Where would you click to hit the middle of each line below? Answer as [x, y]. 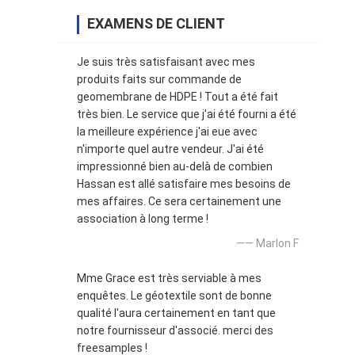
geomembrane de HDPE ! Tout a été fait [177, 96]
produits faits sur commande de [159, 79]
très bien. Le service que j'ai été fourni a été [187, 114]
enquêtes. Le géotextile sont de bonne [174, 295]
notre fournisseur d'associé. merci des [175, 330]
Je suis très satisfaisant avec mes [166, 61]
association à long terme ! [143, 218]
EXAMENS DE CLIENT [156, 23]
